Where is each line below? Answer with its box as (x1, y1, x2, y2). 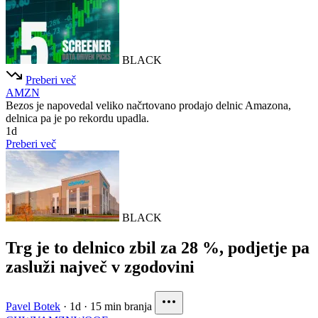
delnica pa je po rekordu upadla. (6, 111, 149, 124)
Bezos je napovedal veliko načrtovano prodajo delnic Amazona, (6, 99, 291, 111)
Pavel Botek (6, 300, 60, 312)
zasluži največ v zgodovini (6, 257, 194, 276)
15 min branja (90, 300, 152, 312)
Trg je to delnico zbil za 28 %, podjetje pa (6, 238, 309, 257)
